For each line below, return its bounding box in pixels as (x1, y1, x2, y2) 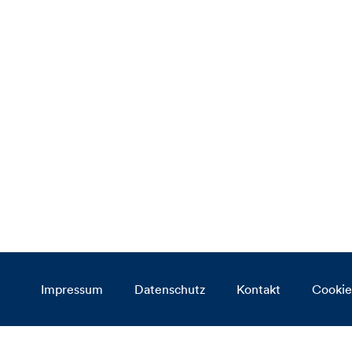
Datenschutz (134, 281, 205, 297)
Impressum (41, 281, 103, 297)
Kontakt (236, 281, 280, 297)
